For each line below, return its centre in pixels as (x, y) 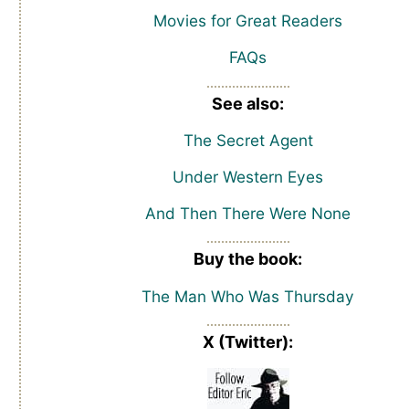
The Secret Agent (248, 140)
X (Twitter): (248, 341)
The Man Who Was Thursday (248, 296)
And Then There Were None (248, 214)
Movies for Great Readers (248, 21)
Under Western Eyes (248, 177)
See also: (248, 103)
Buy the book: (248, 259)
